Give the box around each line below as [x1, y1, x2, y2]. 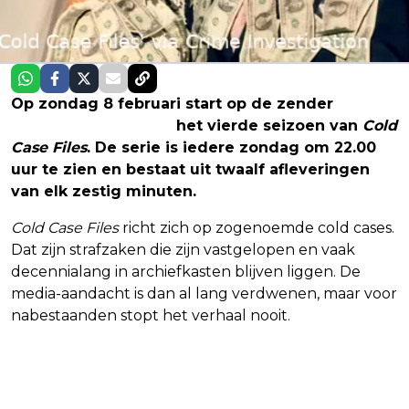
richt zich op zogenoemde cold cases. [119, 218, 394, 236]
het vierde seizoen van [172, 116, 362, 134]
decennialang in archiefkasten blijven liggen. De [11, 262, 361, 280]
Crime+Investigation [11, 116, 172, 134]
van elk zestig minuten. [11, 182, 196, 200]
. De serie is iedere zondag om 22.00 [87, 138, 376, 156]
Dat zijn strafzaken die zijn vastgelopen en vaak [11, 240, 355, 258]
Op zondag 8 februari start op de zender [11, 94, 333, 112]
